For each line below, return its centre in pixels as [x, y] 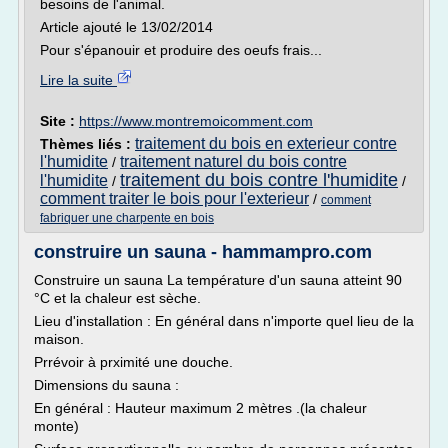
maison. [59, 339]
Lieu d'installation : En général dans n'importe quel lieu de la [224, 321]
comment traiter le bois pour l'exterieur [174, 198]
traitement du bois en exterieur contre [266, 143]
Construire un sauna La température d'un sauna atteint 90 [218, 280]
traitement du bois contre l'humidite [259, 180]
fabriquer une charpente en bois [127, 218]
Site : [59, 121]
